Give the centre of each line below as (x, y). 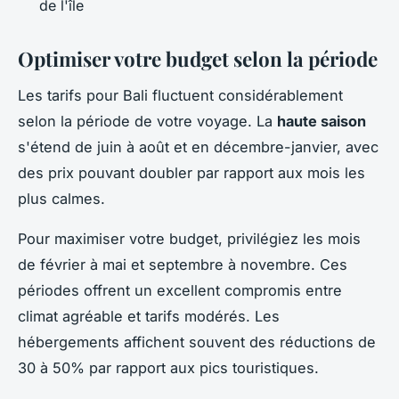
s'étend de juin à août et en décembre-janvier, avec (198, 147)
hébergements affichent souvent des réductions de (197, 342)
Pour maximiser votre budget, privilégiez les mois (189, 238)
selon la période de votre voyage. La (147, 121)
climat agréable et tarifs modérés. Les (149, 316)
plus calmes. (61, 198)
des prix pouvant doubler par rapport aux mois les (191, 172)
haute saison (322, 121)
